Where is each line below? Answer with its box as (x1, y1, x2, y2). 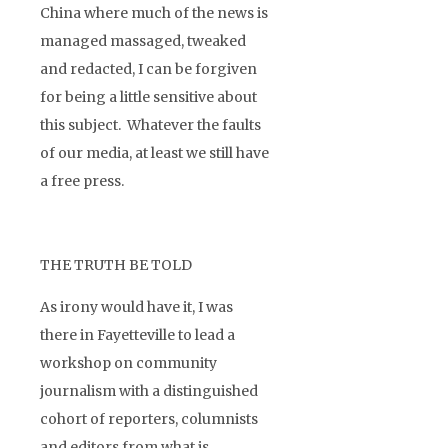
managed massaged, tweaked (40, 31, 246, 50)
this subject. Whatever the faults (40, 115, 261, 134)
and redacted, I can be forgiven (40, 59, 257, 78)
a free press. (40, 171, 124, 190)
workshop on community (40, 353, 217, 372)
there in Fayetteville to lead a (40, 325, 235, 344)
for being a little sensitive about (40, 87, 257, 106)
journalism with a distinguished (40, 381, 258, 400)
